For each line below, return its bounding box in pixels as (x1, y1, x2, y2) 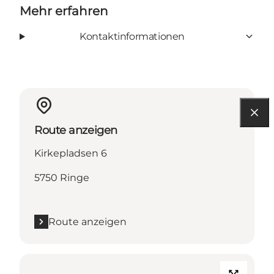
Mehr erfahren (20, 3, 108, 18)
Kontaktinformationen (79, 30, 185, 42)
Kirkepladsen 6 (34, 147, 107, 159)
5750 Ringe (34, 171, 89, 183)
